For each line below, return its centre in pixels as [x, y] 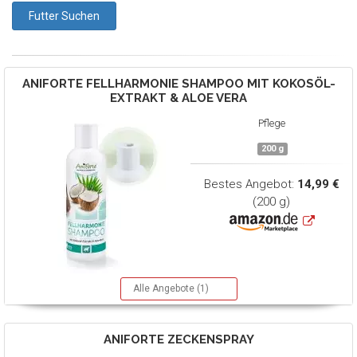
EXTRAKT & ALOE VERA [178, 98]
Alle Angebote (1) [171, 288]
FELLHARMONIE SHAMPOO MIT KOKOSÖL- [209, 84]
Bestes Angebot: [250, 184]
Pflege [271, 123]
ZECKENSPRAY [209, 339]
